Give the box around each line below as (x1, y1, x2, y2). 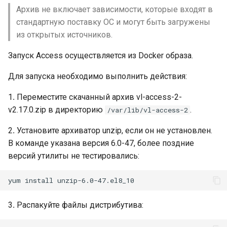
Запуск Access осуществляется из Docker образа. (8, 51, 193, 60)
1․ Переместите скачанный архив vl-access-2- (8, 92, 182, 102)
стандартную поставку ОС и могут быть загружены (16, 17, 210, 27)
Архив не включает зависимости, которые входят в (16, 5, 213, 14)
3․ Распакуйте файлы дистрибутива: (8, 200, 143, 210)
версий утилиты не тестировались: (8, 151, 139, 161)
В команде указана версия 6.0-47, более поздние (8, 138, 194, 148)
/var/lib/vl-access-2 (107, 105, 188, 115)
